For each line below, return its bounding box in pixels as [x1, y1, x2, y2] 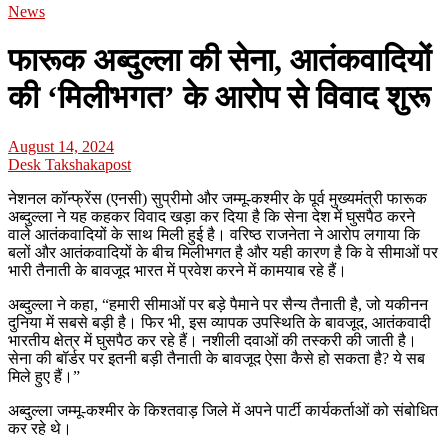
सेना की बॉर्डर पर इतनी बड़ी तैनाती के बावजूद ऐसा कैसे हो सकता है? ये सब [8, 349, 425, 367]
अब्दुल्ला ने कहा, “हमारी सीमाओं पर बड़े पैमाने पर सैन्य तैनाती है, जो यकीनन [8, 295, 428, 313]
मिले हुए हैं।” [8, 367, 80, 385]
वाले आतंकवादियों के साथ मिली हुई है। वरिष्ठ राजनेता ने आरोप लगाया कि [8, 225, 420, 243]
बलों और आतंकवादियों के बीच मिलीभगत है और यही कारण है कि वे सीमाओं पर [8, 243, 438, 261]
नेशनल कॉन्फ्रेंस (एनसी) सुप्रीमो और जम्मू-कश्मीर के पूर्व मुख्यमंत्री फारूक [8, 189, 427, 207]
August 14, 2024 [8, 137, 114, 155]
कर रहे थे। [8, 419, 72, 437]
